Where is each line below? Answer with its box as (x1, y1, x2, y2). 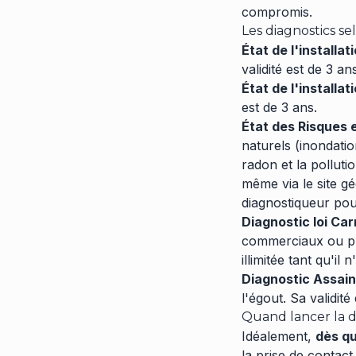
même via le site (242, 176, 341, 192)
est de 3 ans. (242, 99, 317, 115)
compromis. (242, 4, 312, 20)
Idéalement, (242, 328, 315, 344)
